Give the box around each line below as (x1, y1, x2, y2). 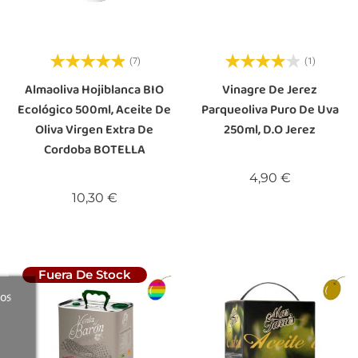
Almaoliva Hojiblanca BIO (25, 80, 165, 101)
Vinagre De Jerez (222, 80, 318, 101)
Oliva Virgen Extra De (35, 120, 154, 141)
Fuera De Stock (38, 266, 132, 282)
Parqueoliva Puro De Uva (201, 100, 339, 121)
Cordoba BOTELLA (43, 140, 145, 161)
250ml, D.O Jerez (224, 120, 316, 141)
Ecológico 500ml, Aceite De (18, 100, 172, 121)
